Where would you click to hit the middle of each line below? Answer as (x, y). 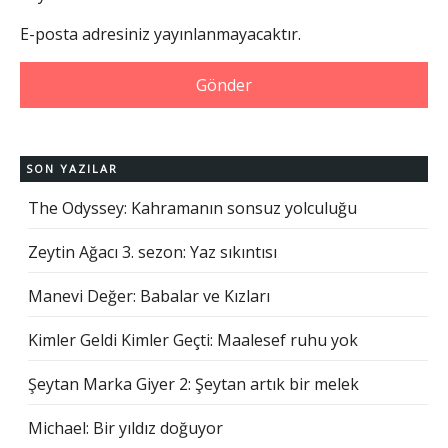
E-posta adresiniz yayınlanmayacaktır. (160, 33)
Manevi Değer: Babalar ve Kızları (149, 295)
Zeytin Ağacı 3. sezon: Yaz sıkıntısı (152, 251)
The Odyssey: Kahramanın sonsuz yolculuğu (192, 207)
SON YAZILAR (71, 168)
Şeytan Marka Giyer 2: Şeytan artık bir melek (193, 383)
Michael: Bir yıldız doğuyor (125, 427)
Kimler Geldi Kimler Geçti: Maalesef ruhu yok (193, 339)
